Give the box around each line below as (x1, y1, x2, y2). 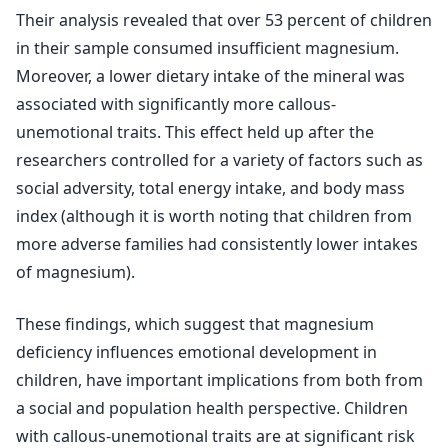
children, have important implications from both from (16, 369, 423, 391)
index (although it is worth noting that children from (16, 205, 412, 227)
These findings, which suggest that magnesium (16, 313, 374, 335)
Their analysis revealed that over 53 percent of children (16, 9, 432, 31)
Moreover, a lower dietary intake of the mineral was (16, 65, 405, 87)
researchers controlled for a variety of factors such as (16, 149, 423, 171)
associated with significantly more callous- (16, 93, 336, 115)
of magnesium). (16, 261, 135, 283)
